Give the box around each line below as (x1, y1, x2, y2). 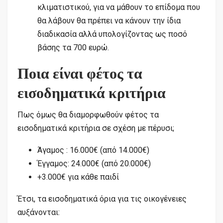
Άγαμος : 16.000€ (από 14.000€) (37, 145, 149, 155)
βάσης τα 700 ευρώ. (37, 42, 109, 52)
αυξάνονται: (17, 207, 60, 217)
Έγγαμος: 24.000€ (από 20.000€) (37, 158, 151, 168)
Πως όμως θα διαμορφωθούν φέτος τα (17, 110, 159, 119)
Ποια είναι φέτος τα (17, 64, 142, 84)
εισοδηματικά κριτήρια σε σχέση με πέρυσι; (17, 123, 174, 133)
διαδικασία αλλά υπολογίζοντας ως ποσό (37, 29, 187, 39)
